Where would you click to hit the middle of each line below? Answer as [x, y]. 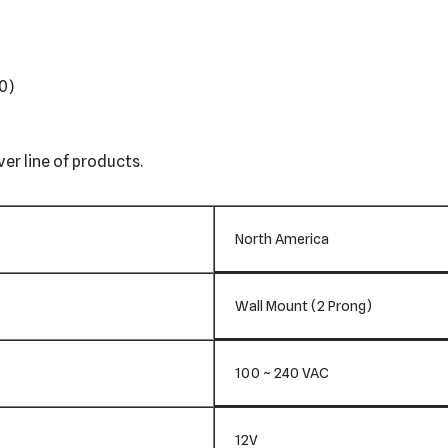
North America [282, 239]
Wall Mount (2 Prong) [303, 306]
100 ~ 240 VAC [282, 373]
